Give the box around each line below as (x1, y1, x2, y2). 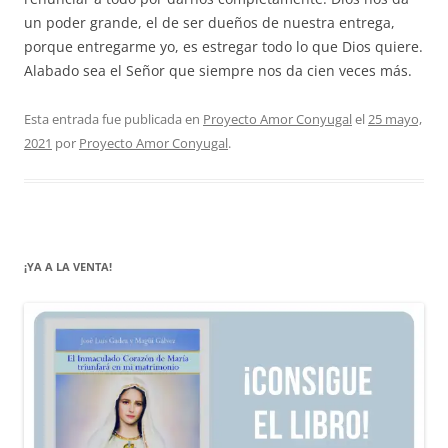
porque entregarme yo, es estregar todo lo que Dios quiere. (24, 36, 423, 56)
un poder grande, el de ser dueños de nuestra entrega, (24, 12, 395, 32)
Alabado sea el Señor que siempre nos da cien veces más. (24, 60, 412, 80)
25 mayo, (368, 109, 422, 128)
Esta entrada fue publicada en (24, 109, 203, 128)
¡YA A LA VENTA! (24, 258, 112, 274)
